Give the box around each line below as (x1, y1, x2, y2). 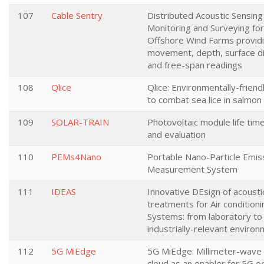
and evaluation (147, 128, 206, 140)
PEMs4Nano (51, 151, 101, 163)
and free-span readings (147, 59, 242, 71)
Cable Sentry (51, 9, 103, 21)
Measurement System (147, 163, 237, 175)
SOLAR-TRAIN (51, 116, 109, 128)
